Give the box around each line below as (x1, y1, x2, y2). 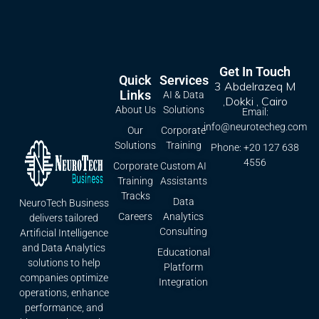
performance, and (24, 302, 103, 314)
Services (159, 72, 209, 88)
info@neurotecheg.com (203, 120, 307, 132)
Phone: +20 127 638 (211, 141, 300, 153)
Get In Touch (219, 63, 291, 79)
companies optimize (19, 272, 108, 284)
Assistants (159, 174, 207, 187)
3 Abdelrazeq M (214, 78, 296, 93)
